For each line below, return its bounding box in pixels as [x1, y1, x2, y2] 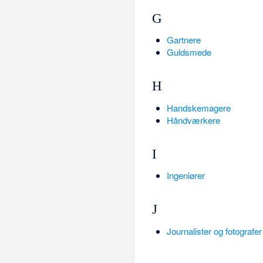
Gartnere [166, 33, 201, 46]
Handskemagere [166, 101, 231, 114]
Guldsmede [166, 45, 211, 58]
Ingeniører [166, 169, 205, 182]
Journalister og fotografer [166, 224, 262, 237]
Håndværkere [166, 113, 220, 126]
